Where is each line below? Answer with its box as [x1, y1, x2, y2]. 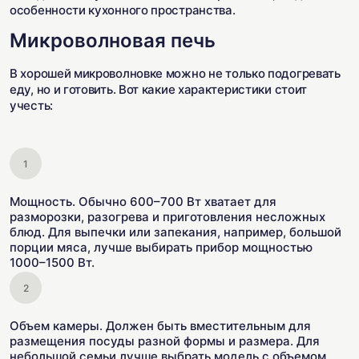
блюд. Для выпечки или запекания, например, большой [10, 224, 341, 240]
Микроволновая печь [10, 29, 216, 52]
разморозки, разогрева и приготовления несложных [10, 209, 325, 224]
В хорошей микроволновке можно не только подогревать [10, 66, 341, 81]
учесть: [10, 98, 53, 113]
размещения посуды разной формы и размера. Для [10, 333, 320, 349]
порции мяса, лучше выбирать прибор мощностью [10, 240, 313, 255]
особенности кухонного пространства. [10, 2, 236, 18]
